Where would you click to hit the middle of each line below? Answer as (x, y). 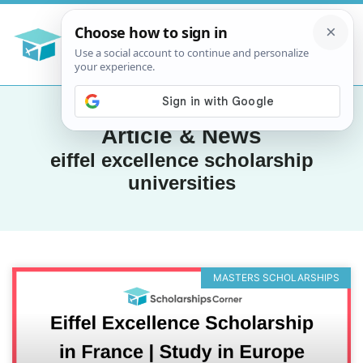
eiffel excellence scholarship (181, 160)
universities (181, 182)
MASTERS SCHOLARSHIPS (276, 277)
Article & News (181, 135)
